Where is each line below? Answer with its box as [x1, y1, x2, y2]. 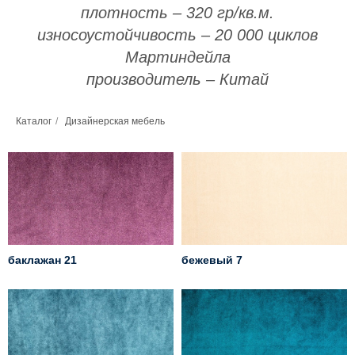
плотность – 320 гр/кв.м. [81, 4, 274, 21]
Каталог [16, 116, 52, 127]
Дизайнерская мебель [65, 116, 165, 127]
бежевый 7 [181, 254, 242, 267]
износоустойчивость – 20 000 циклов [37, 26, 318, 44]
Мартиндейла [124, 48, 231, 66]
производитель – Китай [86, 71, 269, 88]
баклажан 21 [8, 254, 77, 267]
